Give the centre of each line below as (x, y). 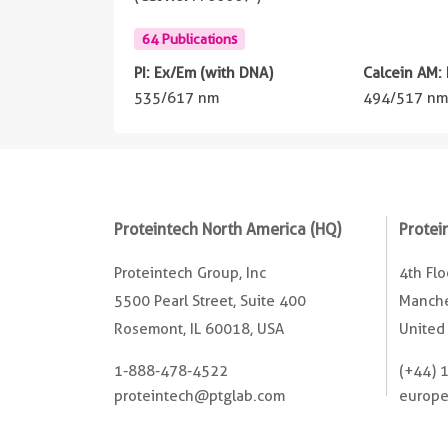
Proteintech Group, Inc (190, 272)
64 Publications (189, 38)
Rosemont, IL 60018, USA (199, 328)
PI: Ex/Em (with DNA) (203, 72)
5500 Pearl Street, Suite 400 (210, 300)
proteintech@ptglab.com (199, 395)
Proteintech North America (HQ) (227, 229)
